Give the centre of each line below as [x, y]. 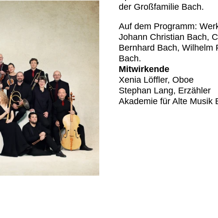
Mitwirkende [144, 69]
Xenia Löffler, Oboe [156, 80]
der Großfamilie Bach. [161, 7]
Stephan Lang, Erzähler [165, 90]
